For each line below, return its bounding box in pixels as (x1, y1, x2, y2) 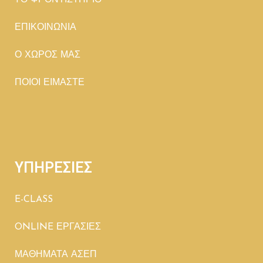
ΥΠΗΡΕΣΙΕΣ (15, 159, 92, 176)
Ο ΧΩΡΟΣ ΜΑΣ (15, 50, 80, 60)
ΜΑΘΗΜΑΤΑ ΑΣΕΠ (15, 250, 97, 259)
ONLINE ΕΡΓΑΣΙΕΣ (15, 222, 101, 232)
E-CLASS (15, 195, 53, 204)
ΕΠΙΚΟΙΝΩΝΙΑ (15, 23, 76, 32)
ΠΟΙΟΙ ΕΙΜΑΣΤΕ (15, 78, 85, 87)
